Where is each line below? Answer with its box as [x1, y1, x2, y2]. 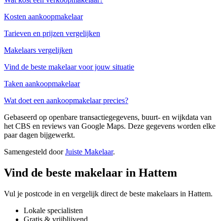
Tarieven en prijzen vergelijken [4, 29, 100, 37]
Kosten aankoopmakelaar [4, 12, 83, 21]
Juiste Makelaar [65, 147, 113, 156]
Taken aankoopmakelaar [4, 79, 80, 88]
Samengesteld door [4, 147, 65, 156]
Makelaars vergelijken [4, 45, 73, 54]
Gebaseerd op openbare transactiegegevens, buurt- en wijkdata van [4, 112, 212, 121]
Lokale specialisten [24, 206, 83, 215]
